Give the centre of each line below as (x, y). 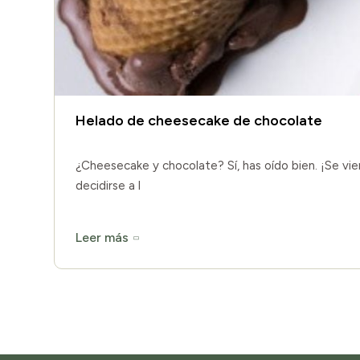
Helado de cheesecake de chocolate (198, 120)
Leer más (102, 237)
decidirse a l (108, 185)
